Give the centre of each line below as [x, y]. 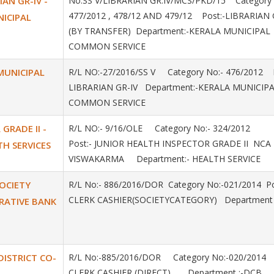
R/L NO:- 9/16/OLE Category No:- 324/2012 [161, 128]
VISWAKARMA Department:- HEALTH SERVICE [169, 159]
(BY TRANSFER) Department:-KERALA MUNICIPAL [169, 31]
